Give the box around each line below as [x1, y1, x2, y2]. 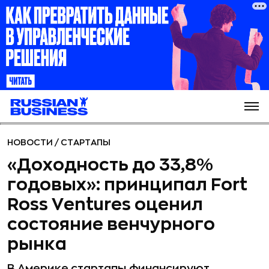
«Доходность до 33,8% [7, 157, 213, 174]
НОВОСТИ [7, 138, 55, 147]
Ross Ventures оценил [7, 196, 203, 213]
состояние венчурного [7, 216, 215, 233]
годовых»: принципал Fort [7, 177, 247, 193]
